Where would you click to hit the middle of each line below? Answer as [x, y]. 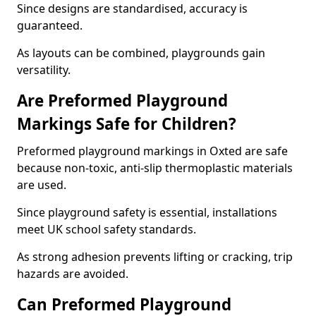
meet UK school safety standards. [107, 229]
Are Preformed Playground [122, 101]
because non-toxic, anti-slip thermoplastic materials [155, 168]
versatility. [44, 70]
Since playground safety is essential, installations [147, 212]
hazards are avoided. [73, 274]
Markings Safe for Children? [127, 124]
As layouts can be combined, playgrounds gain [141, 53]
